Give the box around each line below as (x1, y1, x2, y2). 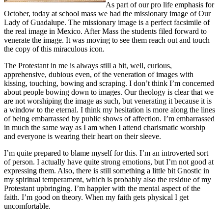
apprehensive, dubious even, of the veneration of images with (4, 70, 193, 79)
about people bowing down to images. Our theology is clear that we (4, 87, 214, 96)
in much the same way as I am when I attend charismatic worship (4, 123, 205, 132)
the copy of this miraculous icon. (4, 44, 105, 53)
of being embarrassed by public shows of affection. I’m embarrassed (4, 114, 215, 123)
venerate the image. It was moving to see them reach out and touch (4, 35, 210, 44)
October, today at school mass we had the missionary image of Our (4, 9, 211, 18)
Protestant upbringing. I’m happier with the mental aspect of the (4, 184, 200, 192)
